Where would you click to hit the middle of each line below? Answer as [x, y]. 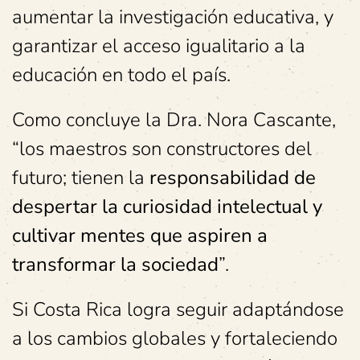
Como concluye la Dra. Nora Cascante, [174, 119]
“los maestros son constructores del [162, 148]
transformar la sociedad [115, 264]
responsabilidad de [233, 177]
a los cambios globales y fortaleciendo [175, 338]
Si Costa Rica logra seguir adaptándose [178, 309]
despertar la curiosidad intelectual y [167, 206]
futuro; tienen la [81, 177]
